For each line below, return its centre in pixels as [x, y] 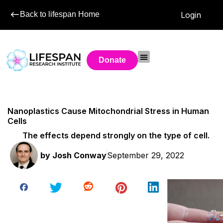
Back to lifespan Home [60, 14]
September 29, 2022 [146, 155]
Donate [112, 60]
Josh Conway [78, 155]
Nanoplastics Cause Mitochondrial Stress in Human [108, 111]
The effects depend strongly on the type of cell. [116, 135]
